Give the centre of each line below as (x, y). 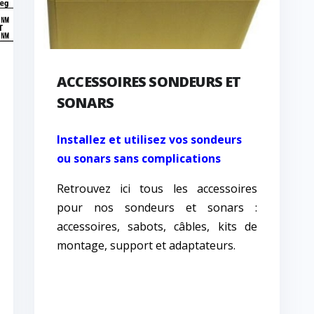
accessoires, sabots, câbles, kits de (157, 227)
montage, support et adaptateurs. (146, 246)
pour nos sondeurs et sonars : (157, 208)
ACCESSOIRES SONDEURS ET (149, 82)
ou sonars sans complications (138, 159)
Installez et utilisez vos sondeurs (149, 140)
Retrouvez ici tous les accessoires (157, 189)
